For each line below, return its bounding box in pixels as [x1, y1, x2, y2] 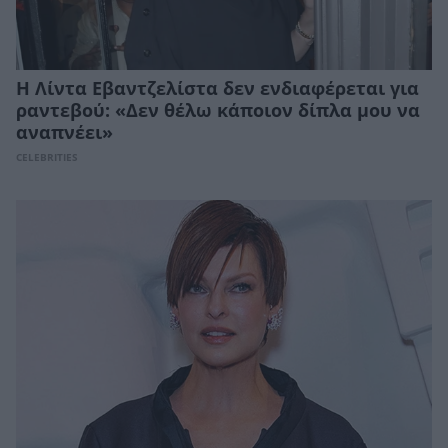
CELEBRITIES [16, 151, 78, 163]
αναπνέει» [16, 122, 113, 143]
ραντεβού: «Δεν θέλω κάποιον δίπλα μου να [16, 100, 420, 121]
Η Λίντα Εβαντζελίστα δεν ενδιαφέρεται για [16, 78, 419, 99]
